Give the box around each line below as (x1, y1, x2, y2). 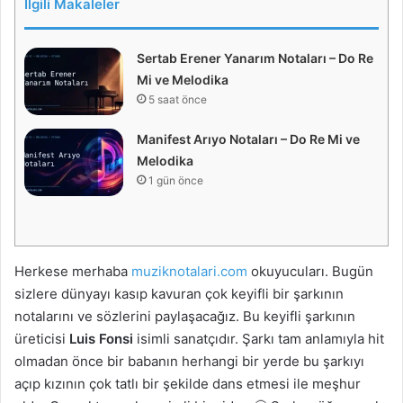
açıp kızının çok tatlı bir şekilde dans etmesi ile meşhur (14, 374, 361, 392)
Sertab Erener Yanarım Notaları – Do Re (137, 50, 373, 67)
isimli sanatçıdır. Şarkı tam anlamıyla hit (137, 329, 384, 347)
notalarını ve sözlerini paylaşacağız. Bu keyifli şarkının (14, 307, 355, 325)
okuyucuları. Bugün (247, 262, 373, 280)
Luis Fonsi (69, 329, 137, 347)
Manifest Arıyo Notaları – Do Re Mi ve (137, 131, 360, 148)
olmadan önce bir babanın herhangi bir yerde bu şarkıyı (14, 352, 364, 370)
